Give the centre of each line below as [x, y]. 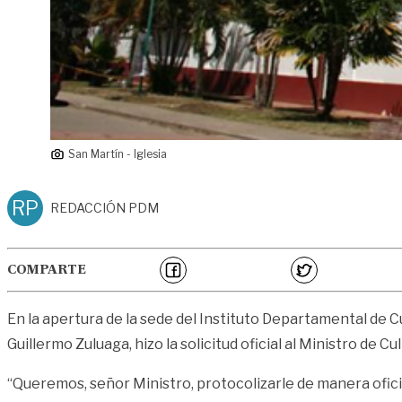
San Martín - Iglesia [118, 154]
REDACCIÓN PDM [105, 208]
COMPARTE [47, 271]
